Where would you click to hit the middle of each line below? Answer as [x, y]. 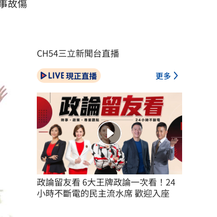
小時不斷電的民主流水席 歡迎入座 [103, 193]
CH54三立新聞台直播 [78, 53]
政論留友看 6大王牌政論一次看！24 [106, 181]
